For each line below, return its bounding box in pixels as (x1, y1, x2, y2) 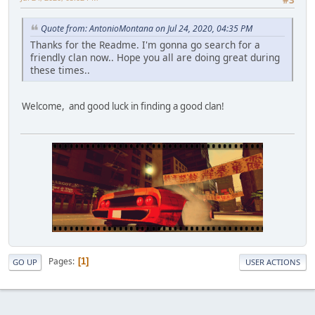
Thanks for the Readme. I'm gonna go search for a (30, 38, 260, 52)
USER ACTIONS (245, 256, 300, 267)
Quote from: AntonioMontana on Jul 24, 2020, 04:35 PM (41, 22, 252, 35)
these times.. (30, 63, 90, 77)
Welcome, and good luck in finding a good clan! (22, 100, 224, 113)
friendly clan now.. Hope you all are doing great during (30, 51, 280, 65)
